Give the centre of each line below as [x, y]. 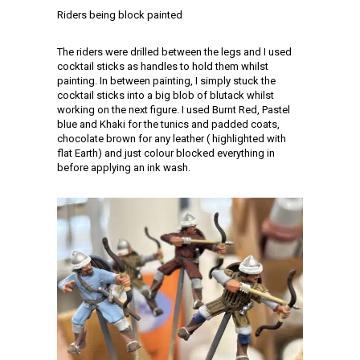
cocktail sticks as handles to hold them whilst [163, 66]
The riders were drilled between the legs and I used [174, 51]
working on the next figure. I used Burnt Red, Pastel [174, 109]
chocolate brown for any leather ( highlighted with [172, 138]
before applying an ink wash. [124, 167]
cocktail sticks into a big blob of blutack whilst [166, 95]
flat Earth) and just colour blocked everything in [166, 153]
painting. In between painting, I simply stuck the [166, 80]
